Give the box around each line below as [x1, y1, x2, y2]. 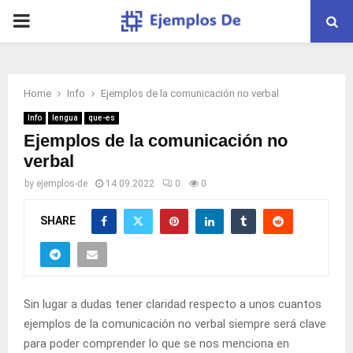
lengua [52, 113, 78, 122]
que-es [88, 113, 115, 122]
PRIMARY [12, 9, 92, 32]
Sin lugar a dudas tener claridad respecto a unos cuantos [24, 296, 321, 311]
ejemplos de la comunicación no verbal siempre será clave [24, 316, 326, 331]
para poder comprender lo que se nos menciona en [24, 336, 289, 351]
